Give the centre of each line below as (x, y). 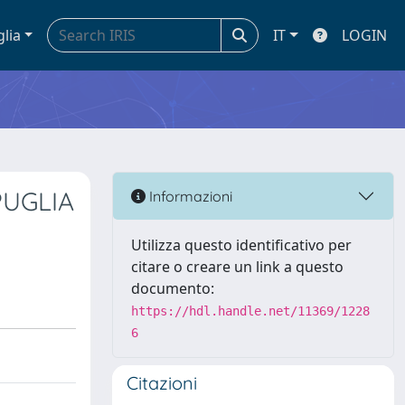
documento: (173, 288)
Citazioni (162, 383)
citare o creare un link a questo (237, 267)
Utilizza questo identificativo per (241, 245)
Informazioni (189, 196)
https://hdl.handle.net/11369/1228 (250, 311)
